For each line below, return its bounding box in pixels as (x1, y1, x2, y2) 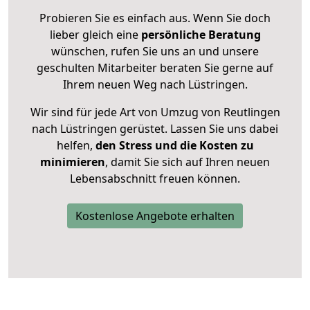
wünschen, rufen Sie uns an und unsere (51, 44, 259, 60)
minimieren (40, 154, 105, 170)
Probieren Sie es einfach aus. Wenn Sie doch (39, 10, 271, 26)
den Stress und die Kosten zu (92, 138, 254, 154)
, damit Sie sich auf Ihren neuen (105, 154, 270, 170)
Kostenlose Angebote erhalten (75, 208, 235, 224)
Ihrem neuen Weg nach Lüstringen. (62, 77, 248, 93)
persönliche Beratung (140, 27, 261, 43)
